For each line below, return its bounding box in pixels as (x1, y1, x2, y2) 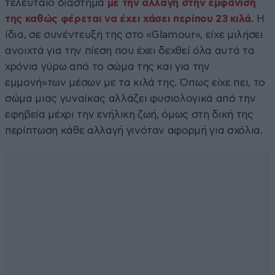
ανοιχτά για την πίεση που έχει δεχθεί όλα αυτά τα (5, 45, 255, 56)
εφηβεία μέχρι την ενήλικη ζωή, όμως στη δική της (5, 109, 254, 120)
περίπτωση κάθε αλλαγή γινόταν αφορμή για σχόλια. (5, 125, 263, 136)
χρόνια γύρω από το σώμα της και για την (5, 61, 210, 72)
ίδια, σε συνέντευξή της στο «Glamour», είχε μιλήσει (5, 29, 263, 40)
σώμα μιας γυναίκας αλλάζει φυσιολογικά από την (5, 93, 256, 104)
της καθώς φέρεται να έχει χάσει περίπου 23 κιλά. (5, 13, 254, 24)
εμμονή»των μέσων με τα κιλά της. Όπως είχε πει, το (5, 77, 266, 88)
